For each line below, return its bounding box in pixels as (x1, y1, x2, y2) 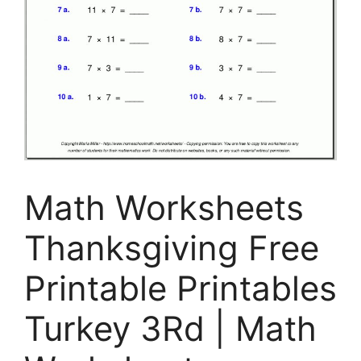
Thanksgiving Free (24, 226, 319, 268)
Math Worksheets (24, 186, 304, 228)
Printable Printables (24, 267, 337, 309)
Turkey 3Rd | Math (24, 307, 317, 349)
